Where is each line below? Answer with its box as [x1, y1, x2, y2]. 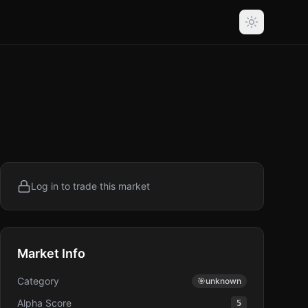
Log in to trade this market [31, 180, 150, 192]
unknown [206, 276, 241, 286]
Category [17, 275, 59, 287]
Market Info [17, 246, 85, 261]
